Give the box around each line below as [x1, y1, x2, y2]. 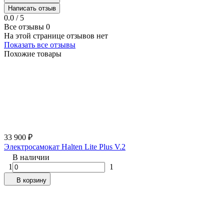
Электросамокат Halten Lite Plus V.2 [4, 142, 125, 151]
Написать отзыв [8, 4, 56, 12]
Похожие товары [4, 49, 61, 58]
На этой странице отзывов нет [4, 31, 108, 40]
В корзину [16, 176, 46, 184]
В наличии [12, 153, 49, 162]
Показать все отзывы [4, 40, 75, 49]
